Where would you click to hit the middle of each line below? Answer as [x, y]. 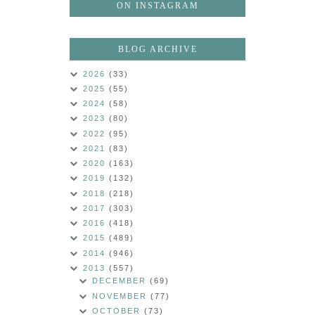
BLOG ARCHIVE [157, 49]
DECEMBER [121, 281]
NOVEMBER [122, 296]
